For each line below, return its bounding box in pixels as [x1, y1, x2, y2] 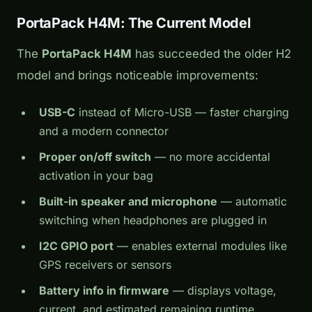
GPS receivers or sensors [39, 258, 171, 272]
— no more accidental [151, 150, 270, 164]
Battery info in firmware [39, 283, 169, 298]
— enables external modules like [114, 239, 287, 253]
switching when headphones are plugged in [39, 213, 267, 228]
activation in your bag [39, 169, 153, 183]
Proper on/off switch [39, 150, 151, 164]
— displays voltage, [169, 283, 276, 298]
